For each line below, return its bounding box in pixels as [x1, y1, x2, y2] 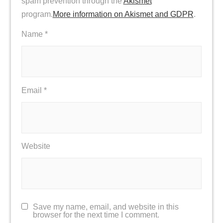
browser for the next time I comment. [32, 211, 159, 220]
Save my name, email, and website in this [32, 203, 179, 212]
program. [21, 10, 53, 19]
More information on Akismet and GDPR [52, 10, 194, 19]
